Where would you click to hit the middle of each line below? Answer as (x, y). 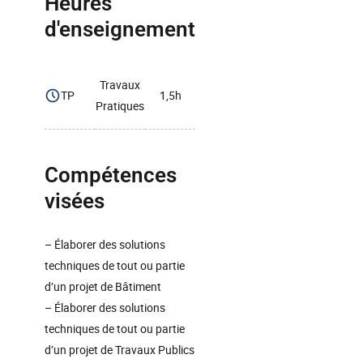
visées (75, 201)
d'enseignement (120, 29)
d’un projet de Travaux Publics (120, 350)
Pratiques (120, 106)
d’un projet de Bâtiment (103, 286)
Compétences (111, 175)
